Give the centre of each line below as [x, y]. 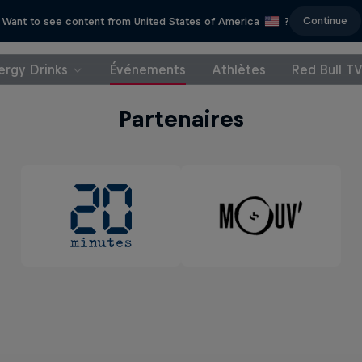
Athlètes [238, 69]
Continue [325, 21]
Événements [147, 69]
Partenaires [181, 119]
